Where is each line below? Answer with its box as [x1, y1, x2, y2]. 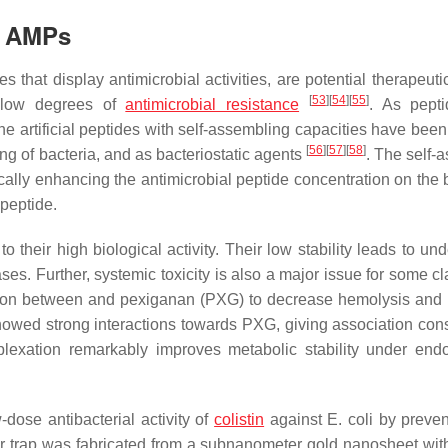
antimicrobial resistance [125, 96, 300, 114]
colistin [214, 411, 265, 429]
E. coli [327, 411, 374, 429]
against [264, 411, 328, 429]
